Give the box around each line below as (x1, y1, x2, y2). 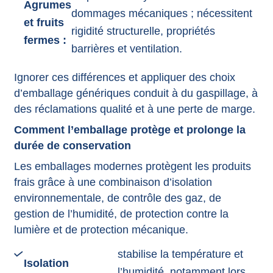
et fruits (23, 16, 64, 29)
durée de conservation (13, 139, 131, 152)
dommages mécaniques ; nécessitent (71, 7, 252, 20)
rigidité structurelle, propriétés (71, 25, 215, 38)
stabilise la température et (117, 248, 243, 261)
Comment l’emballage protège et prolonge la (13, 123, 246, 136)
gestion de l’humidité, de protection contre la (13, 207, 229, 220)
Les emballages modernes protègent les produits (13, 160, 251, 172)
